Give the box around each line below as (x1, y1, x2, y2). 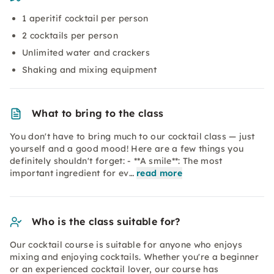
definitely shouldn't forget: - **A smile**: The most (10, 155, 223, 166)
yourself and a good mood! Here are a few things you (10, 143, 244, 154)
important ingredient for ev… (10, 168, 134, 179)
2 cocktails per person (22, 30, 119, 41)
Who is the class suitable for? (32, 215, 180, 228)
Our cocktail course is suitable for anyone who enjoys (10, 239, 242, 250)
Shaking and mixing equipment (22, 64, 157, 75)
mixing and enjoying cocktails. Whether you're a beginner (10, 251, 259, 262)
